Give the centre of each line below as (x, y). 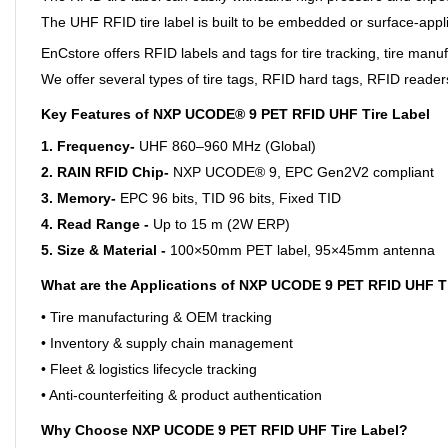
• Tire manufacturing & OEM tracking (156, 317)
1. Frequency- (90, 146)
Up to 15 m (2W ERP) (219, 224)
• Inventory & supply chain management (167, 343)
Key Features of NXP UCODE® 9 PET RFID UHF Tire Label (235, 114)
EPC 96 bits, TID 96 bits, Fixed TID (228, 198)
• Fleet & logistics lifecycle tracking (149, 369)
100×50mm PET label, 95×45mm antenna (300, 250)
